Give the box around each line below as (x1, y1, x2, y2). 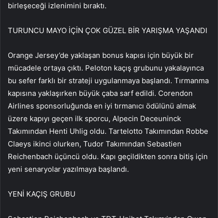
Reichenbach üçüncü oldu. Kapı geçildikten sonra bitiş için (8, 152, 208, 162)
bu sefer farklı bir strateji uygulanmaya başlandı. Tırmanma (8, 76, 209, 86)
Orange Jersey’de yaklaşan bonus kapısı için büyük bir (8, 51, 194, 60)
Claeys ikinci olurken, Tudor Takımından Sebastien (8, 139, 182, 149)
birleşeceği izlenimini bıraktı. (8, 1, 107, 11)
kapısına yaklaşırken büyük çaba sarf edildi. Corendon (8, 89, 193, 98)
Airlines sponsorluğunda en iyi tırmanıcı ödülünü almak (8, 101, 196, 111)
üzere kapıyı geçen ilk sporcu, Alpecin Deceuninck (8, 114, 181, 124)
